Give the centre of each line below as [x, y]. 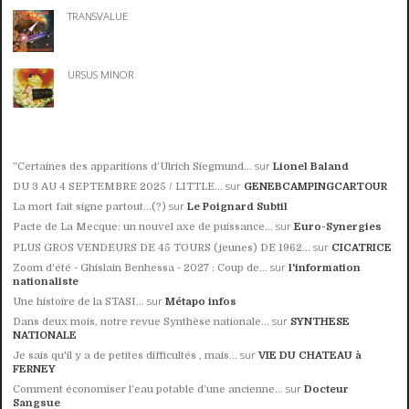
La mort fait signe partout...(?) [90, 207]
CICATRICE [362, 247]
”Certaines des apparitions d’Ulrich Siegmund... [133, 167]
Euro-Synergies [338, 227]
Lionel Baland [311, 167]
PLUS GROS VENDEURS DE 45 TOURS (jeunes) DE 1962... [162, 247]
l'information [325, 267]
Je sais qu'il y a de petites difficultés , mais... [126, 355]
